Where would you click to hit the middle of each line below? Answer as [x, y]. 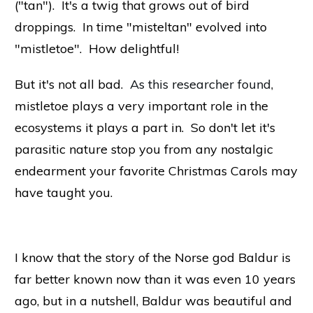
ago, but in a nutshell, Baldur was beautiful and [153, 300]
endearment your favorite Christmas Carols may [156, 170]
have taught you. [64, 192]
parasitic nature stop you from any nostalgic [144, 149]
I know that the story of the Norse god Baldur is [153, 257]
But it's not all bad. [72, 84]
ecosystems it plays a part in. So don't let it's [145, 127]
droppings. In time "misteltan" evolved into [141, 27]
